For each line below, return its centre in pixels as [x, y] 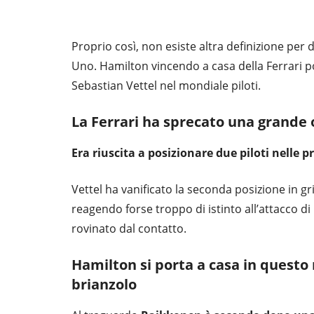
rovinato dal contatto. [129, 229]
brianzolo [104, 285]
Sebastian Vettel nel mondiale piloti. [166, 86]
